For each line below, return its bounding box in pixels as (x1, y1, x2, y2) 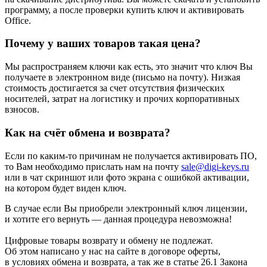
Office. (5, 15, 31, 26)
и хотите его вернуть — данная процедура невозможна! (5, 213, 232, 224)
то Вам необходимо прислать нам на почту (5, 161, 181, 172)
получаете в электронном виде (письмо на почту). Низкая (5, 72, 240, 83)
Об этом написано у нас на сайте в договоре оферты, (5, 246, 221, 256)
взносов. (5, 104, 39, 115)
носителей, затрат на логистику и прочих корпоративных (5, 94, 240, 104)
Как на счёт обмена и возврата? (5, 126, 170, 139)
